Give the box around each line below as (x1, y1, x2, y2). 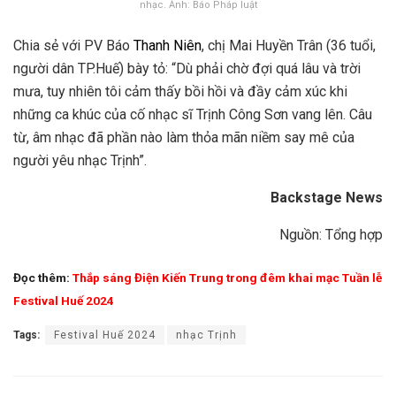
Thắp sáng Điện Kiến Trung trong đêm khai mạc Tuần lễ (72, 270, 382, 285)
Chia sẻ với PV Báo (13, 36, 133, 54)
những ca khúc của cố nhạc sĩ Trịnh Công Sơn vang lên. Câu (13, 105, 372, 123)
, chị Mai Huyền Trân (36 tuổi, (202, 36, 376, 54)
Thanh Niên (133, 36, 202, 54)
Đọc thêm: (13, 270, 72, 285)
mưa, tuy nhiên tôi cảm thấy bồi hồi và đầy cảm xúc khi (13, 82, 347, 100)
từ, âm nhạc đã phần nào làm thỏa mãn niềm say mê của (13, 128, 354, 146)
